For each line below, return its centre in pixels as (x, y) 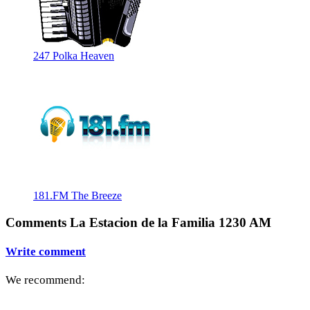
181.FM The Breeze (77, 195)
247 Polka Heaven (74, 55)
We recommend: (45, 280)
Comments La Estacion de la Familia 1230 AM (138, 222)
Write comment (46, 251)
